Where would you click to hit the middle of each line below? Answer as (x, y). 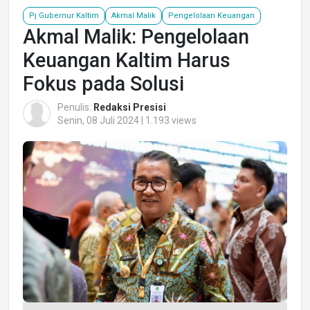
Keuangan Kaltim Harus (127, 60)
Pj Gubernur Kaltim (64, 15)
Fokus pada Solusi (103, 83)
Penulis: (75, 107)
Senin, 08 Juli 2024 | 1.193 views (127, 120)
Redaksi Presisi (130, 107)
